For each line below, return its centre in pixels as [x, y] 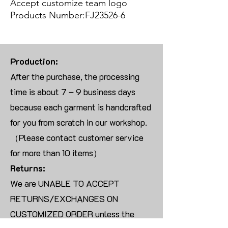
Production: [34, 61]
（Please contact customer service [77, 138]
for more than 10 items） [56, 153]
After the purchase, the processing [75, 77]
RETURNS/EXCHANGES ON [64, 199]
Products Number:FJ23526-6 [68, 16]
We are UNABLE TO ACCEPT [65, 183]
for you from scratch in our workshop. [79, 122]
